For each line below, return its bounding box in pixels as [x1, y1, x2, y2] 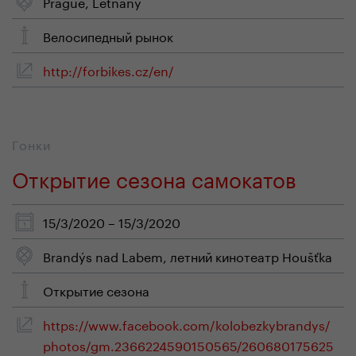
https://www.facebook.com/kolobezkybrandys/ [43, 314, 331, 334]
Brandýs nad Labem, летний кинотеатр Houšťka [43, 246, 332, 265]
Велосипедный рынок [43, 25, 173, 45]
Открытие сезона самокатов [12, 161, 296, 193]
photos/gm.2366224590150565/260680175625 [43, 335, 334, 354]
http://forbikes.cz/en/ [43, 60, 174, 79]
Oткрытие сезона [43, 280, 149, 300]
